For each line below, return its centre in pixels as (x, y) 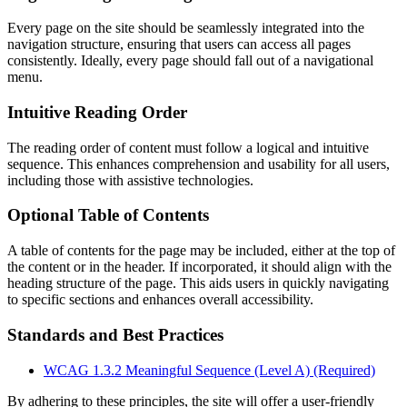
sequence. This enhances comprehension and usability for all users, (199, 164)
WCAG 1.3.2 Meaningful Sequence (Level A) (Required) (209, 370)
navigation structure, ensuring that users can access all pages (179, 45)
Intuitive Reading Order (97, 112)
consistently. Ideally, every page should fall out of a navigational (190, 61)
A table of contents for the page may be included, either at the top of (201, 251)
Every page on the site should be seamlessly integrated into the (186, 28)
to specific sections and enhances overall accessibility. (160, 300)
